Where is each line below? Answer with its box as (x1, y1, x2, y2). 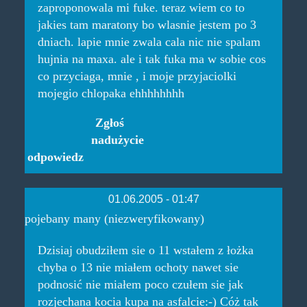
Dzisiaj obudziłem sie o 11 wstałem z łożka (37, 243, 254, 257)
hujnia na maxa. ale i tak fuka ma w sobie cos (37, 51, 266, 66)
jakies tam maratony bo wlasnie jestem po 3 (37, 17, 256, 32)
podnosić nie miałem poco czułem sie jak (37, 277, 243, 291)
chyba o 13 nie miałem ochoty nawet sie (37, 260, 238, 274)
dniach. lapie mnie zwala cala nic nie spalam (37, 34, 260, 49)
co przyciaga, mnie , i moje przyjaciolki (37, 69, 236, 83)
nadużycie (90, 133, 144, 147)
